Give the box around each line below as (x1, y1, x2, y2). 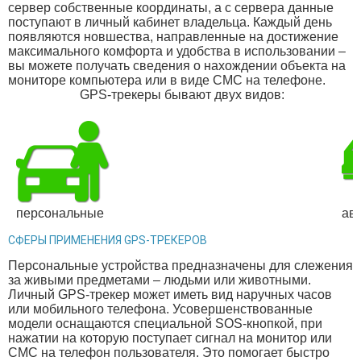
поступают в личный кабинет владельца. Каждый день (8, 15, 332, 29)
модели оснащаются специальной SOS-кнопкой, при (8, 317, 322, 331)
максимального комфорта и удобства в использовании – (8, 44, 346, 58)
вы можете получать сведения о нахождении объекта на (8, 58, 346, 73)
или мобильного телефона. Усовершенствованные (8, 302, 313, 317)
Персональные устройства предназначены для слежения (8, 259, 353, 273)
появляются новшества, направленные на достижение (8, 29, 338, 44)
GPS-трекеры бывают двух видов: (77, 87, 284, 102)
